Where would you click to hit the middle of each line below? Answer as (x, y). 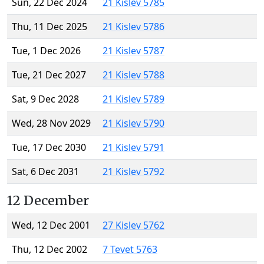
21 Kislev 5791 (133, 148)
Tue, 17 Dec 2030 (49, 148)
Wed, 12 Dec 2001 (51, 225)
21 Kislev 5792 (133, 172)
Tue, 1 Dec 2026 (46, 51)
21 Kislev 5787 (133, 51)
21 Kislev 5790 (133, 123)
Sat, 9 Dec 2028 (45, 99)
